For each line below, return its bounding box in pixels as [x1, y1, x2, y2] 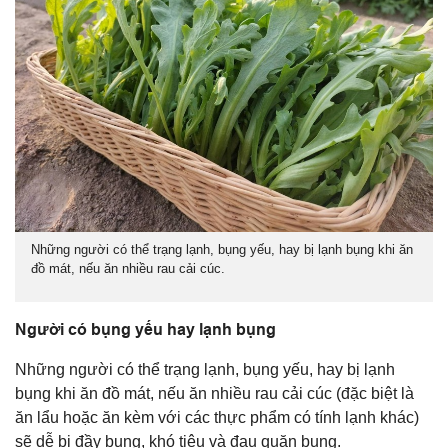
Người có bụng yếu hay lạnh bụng [15, 319, 276, 339]
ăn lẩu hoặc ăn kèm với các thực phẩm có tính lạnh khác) [15, 408, 419, 426]
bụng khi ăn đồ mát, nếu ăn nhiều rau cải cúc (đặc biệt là [15, 384, 414, 402]
